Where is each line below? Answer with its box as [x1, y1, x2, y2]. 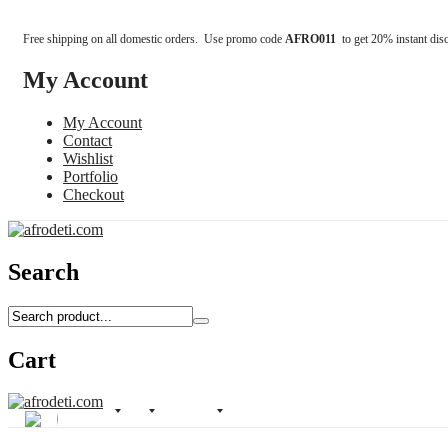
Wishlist [63, 149, 113, 167]
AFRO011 [285, 32, 342, 46]
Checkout [63, 185, 124, 203]
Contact [63, 131, 112, 149]
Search [8, 258, 79, 285]
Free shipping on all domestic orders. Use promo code [23, 32, 285, 46]
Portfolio [63, 167, 118, 185]
